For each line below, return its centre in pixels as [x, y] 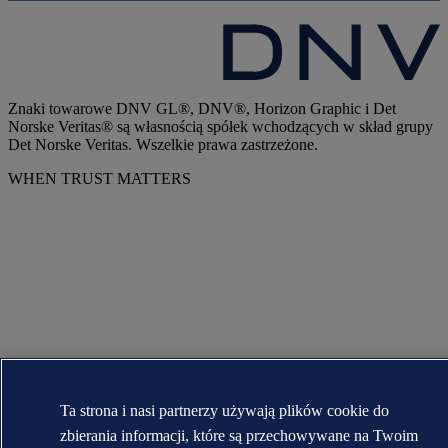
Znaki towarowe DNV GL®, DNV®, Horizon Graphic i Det [202, 109]
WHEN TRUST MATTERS [99, 179]
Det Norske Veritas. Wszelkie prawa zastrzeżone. [163, 145]
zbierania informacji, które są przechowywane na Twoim [239, 435]
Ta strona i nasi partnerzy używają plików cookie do [225, 410]
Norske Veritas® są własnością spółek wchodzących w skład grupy [220, 127]
